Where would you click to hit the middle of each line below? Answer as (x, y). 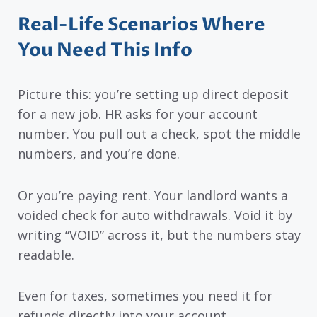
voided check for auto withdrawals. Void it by (155, 215)
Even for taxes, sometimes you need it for (145, 296)
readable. (46, 254)
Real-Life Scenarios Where (142, 24)
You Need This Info (105, 50)
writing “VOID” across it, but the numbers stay (159, 235)
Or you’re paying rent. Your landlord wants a (153, 195)
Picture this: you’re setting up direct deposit (153, 94)
